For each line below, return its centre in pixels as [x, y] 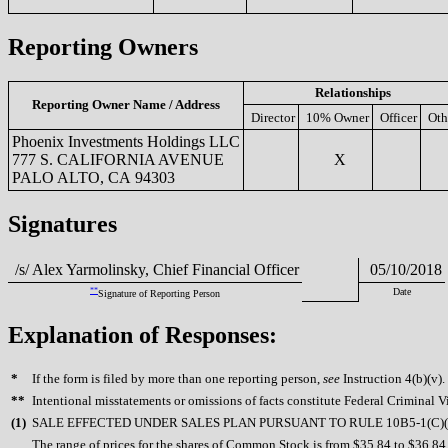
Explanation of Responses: [142, 334]
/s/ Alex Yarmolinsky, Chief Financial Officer [155, 269]
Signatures [62, 223]
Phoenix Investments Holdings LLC [126, 141]
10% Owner [337, 117]
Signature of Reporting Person [159, 293]
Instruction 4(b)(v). [392, 379]
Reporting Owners [103, 46]
